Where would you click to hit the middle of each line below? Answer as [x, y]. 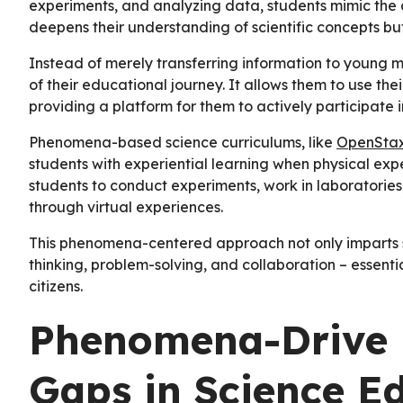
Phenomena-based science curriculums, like [183, 143]
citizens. [56, 287]
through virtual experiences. [126, 207]
